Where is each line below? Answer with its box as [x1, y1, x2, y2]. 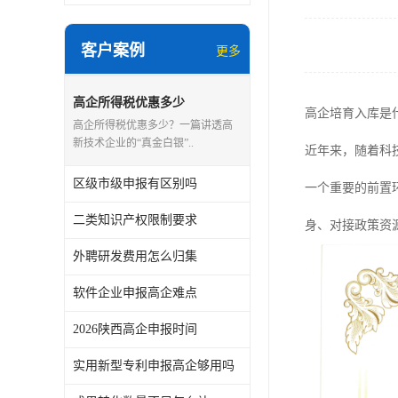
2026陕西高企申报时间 [73, 322, 197, 336]
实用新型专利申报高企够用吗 [73, 359, 235, 372]
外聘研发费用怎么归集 [73, 250, 197, 263]
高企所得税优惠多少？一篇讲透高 [73, 119, 233, 131]
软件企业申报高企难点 [73, 286, 197, 299]
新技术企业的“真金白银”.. [73, 137, 194, 149]
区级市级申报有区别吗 [73, 177, 197, 190]
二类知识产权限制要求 [73, 213, 197, 227]
